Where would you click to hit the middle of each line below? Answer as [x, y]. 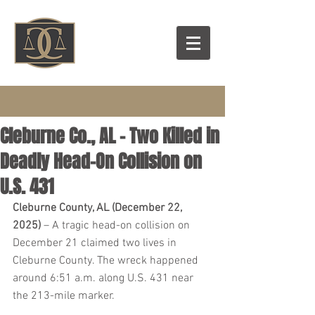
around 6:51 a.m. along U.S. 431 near [104, 278]
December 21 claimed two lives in [96, 243]
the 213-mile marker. [64, 296]
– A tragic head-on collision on [117, 226]
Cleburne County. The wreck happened [107, 261]
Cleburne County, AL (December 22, [99, 208]
